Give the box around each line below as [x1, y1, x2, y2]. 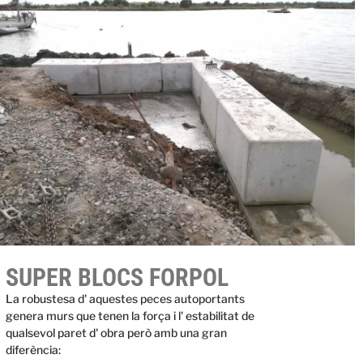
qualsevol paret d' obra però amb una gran [5, 326, 227, 340]
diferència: [5, 343, 61, 357]
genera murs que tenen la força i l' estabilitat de [5, 309, 254, 323]
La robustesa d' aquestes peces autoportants [5, 292, 245, 306]
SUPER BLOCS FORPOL [5, 263, 228, 293]
